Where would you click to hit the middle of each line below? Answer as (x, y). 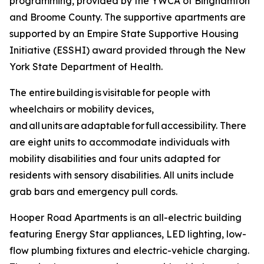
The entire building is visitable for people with (110, 93)
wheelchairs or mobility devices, (82, 109)
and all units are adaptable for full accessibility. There (128, 126)
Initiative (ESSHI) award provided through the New (128, 50)
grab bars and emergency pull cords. (93, 192)
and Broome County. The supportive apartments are (128, 17)
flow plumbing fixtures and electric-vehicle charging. (129, 250)
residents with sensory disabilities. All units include (122, 175)
